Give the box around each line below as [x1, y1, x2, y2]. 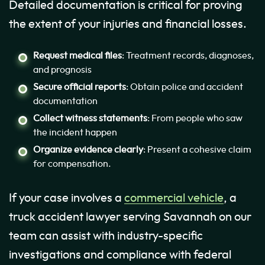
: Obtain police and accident [126, 82, 243, 92]
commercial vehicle [124, 192, 224, 205]
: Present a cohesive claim [143, 145, 251, 155]
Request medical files [33, 51, 122, 61]
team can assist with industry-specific [9, 230, 203, 243]
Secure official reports [33, 82, 126, 92]
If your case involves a [9, 192, 124, 205]
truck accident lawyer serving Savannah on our [9, 211, 251, 224]
